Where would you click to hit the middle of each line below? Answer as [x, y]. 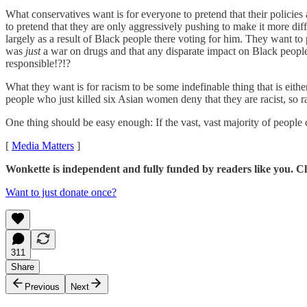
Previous [42, 286]
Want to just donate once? [61, 192]
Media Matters [43, 145]
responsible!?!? [38, 63]
